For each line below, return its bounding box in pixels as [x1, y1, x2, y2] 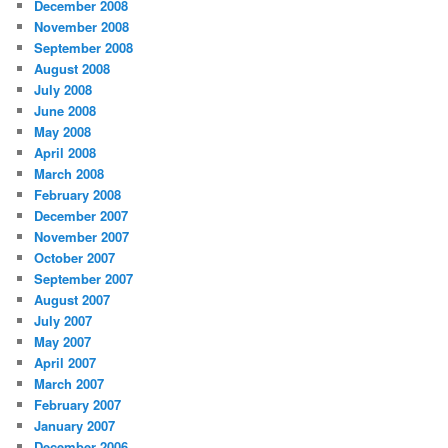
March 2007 [34, 374, 105, 394]
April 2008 [34, 143, 97, 163]
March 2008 [34, 164, 105, 184]
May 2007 [34, 332, 92, 352]
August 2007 [34, 290, 111, 310]
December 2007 [34, 206, 129, 226]
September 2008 [34, 38, 134, 58]
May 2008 [34, 122, 92, 142]
